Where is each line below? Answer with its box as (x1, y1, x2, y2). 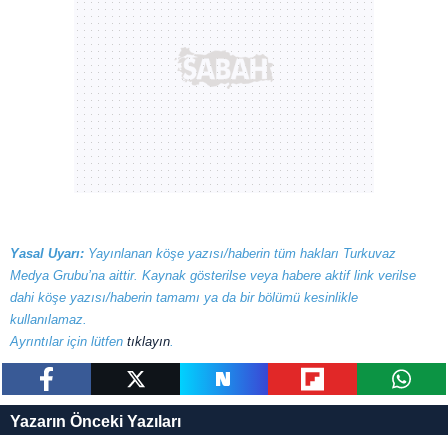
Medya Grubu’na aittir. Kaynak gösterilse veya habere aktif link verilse (10, 268, 416, 283)
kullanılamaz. (10, 312, 87, 327)
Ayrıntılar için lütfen (10, 334, 127, 349)
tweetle (112, 403, 158, 419)
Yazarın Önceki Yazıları (10, 413, 181, 430)
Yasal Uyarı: (10, 246, 88, 261)
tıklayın (127, 334, 170, 349)
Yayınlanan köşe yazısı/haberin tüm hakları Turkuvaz (88, 246, 396, 261)
